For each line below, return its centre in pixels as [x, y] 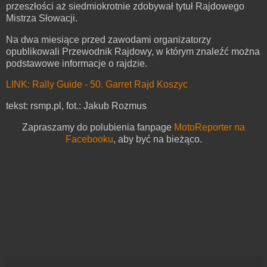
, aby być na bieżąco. [157, 139]
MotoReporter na [209, 128]
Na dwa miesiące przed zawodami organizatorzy [108, 39]
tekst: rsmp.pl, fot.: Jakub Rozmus [76, 106]
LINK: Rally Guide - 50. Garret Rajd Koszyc [97, 85]
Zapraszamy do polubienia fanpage [98, 128]
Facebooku [89, 139]
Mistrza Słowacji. [42, 18]
